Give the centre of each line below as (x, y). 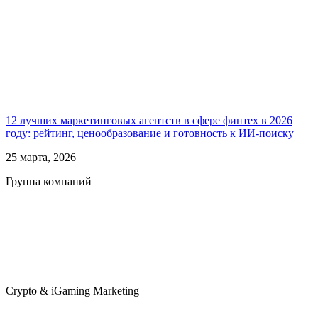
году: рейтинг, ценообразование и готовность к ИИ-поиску (150, 133)
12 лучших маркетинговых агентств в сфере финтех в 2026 (149, 121)
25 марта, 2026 (41, 158)
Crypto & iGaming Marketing (72, 291)
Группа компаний (49, 182)
